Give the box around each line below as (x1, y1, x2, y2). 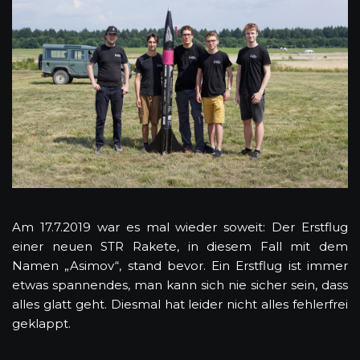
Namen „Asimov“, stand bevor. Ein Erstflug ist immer (12, 257, 348, 273)
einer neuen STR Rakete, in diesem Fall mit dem (12, 238, 348, 254)
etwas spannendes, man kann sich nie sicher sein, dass (12, 276, 348, 292)
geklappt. (12, 315, 71, 331)
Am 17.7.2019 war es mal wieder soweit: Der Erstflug (12, 219, 348, 235)
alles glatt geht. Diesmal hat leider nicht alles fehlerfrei (12, 296, 348, 312)
